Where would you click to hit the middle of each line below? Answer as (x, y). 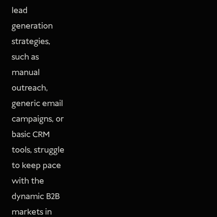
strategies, (31, 42)
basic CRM (31, 135)
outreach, (30, 88)
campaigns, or (38, 119)
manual (26, 73)
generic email (37, 104)
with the (28, 181)
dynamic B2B (36, 197)
